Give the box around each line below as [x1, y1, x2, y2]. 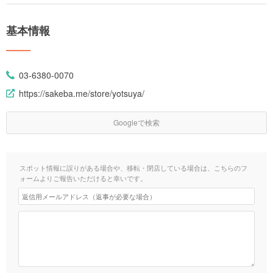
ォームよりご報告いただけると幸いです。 [19, 172, 147, 183]
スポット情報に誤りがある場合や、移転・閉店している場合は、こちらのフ [19, 162, 247, 172]
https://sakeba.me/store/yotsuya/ [19, 87, 144, 99]
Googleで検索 [113, 116, 160, 127]
